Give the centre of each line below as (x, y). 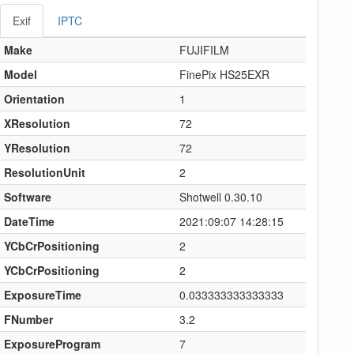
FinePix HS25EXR (224, 74)
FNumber (28, 319)
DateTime (29, 221)
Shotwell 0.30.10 (220, 196)
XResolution (37, 123)
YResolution (37, 147)
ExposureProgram (52, 343)
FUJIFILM (204, 49)
